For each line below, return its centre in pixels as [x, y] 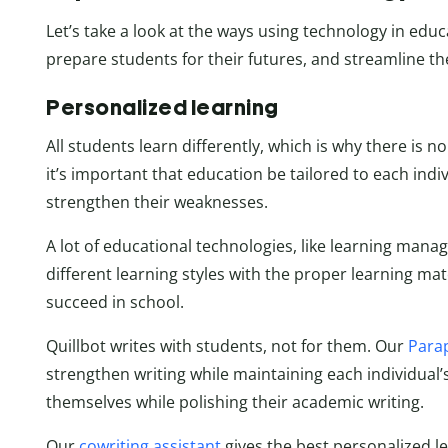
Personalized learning [162, 108]
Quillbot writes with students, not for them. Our [227, 346]
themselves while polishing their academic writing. [235, 402]
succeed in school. [115, 302]
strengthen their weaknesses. [157, 202]
